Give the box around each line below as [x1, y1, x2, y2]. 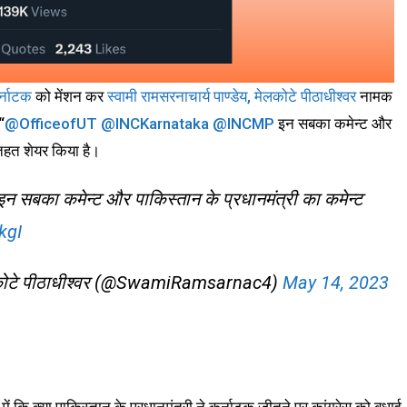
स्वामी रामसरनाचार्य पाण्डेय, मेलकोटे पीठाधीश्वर [107, 87, 356, 105]
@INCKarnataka [101, 114, 209, 133]
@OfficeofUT [5, 114, 97, 133]
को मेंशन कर [32, 87, 107, 105]
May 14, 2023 [283, 272, 389, 293]
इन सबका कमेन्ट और [274, 114, 392, 133]
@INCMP [213, 114, 274, 133]
